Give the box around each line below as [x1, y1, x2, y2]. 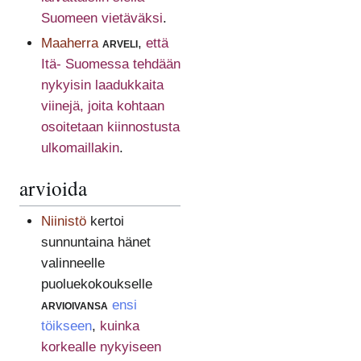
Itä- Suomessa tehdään [40, 56, 180, 73]
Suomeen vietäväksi [40, 10, 163, 27]
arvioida [19, 174, 87, 202]
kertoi [85, 213, 124, 229]
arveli [102, 35, 138, 52]
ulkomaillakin [40, 140, 119, 156]
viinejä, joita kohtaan [40, 98, 164, 114]
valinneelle [40, 255, 105, 271]
